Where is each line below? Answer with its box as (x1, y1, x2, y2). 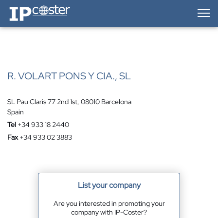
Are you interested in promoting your (53, 199, 165, 208)
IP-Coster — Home (7, 3, 62, 12)
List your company (77, 180, 141, 190)
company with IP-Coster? (71, 208, 147, 217)
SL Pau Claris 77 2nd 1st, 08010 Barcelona (7, 97, 131, 106)
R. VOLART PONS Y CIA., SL (7, 70, 131, 82)
